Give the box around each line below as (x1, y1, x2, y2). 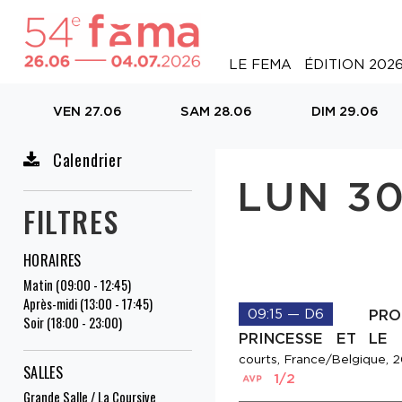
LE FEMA (228, 56, 292, 73)
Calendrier (48, 148, 123, 172)
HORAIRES (23, 249, 82, 272)
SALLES (23, 362, 63, 384)
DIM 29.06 (311, 103, 380, 119)
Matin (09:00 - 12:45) (23, 275, 131, 295)
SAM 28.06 (180, 103, 253, 119)
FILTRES (23, 200, 119, 243)
